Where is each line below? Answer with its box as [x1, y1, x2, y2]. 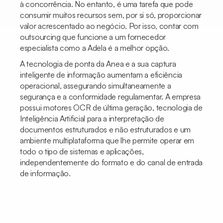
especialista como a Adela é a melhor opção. [20, 43, 170, 53]
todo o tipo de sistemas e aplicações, [20, 146, 144, 156]
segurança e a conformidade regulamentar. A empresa [20, 92, 201, 102]
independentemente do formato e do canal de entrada [20, 157, 203, 167]
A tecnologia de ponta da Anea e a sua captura [20, 59, 176, 69]
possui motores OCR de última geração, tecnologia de [20, 103, 203, 112]
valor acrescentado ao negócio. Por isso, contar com [20, 21, 199, 31]
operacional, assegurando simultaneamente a [20, 81, 171, 91]
